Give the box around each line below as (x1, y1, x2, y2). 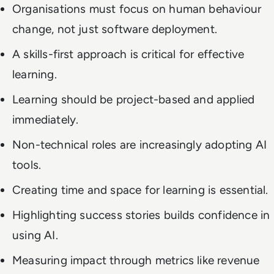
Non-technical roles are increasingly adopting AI (12, 138, 267, 152)
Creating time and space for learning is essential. (12, 183, 268, 197)
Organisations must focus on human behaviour (12, 2, 262, 16)
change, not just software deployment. (12, 22, 218, 36)
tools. (12, 158, 42, 172)
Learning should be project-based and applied (12, 92, 255, 106)
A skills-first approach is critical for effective (12, 47, 245, 61)
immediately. (12, 113, 79, 127)
